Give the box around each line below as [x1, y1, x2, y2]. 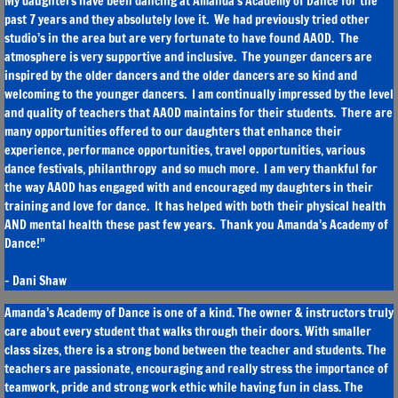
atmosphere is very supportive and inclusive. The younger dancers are [4, 48, 372, 66]
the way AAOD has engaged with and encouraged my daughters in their [4, 179, 373, 196]
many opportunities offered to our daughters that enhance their [4, 123, 342, 140]
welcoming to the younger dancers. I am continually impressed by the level [4, 85, 394, 103]
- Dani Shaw [4, 272, 67, 290]
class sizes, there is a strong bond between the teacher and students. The [4, 341, 386, 359]
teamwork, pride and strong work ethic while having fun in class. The [4, 378, 363, 396]
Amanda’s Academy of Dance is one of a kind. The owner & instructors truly [4, 304, 394, 322]
